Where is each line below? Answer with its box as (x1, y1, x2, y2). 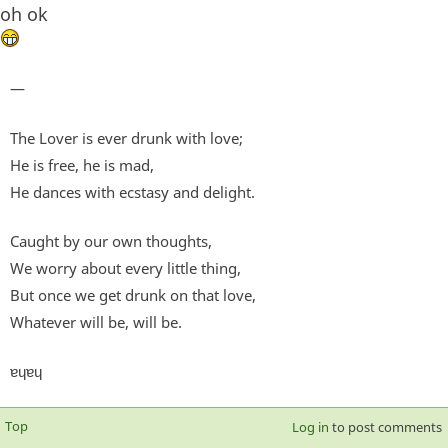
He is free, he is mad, (10, 154, 154, 175)
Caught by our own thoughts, (10, 230, 212, 251)
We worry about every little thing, (10, 257, 241, 278)
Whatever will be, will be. (10, 311, 182, 332)
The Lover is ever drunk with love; (10, 127, 243, 148)
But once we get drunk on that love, (10, 284, 256, 305)
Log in (291, 417, 329, 436)
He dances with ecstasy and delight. (10, 181, 255, 202)
